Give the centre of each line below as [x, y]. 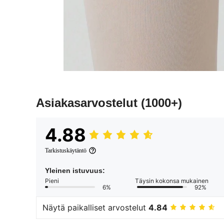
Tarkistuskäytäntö [66, 150]
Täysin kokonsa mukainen [172, 180]
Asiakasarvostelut [88, 102]
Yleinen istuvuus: [75, 170]
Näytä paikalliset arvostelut [95, 208]
